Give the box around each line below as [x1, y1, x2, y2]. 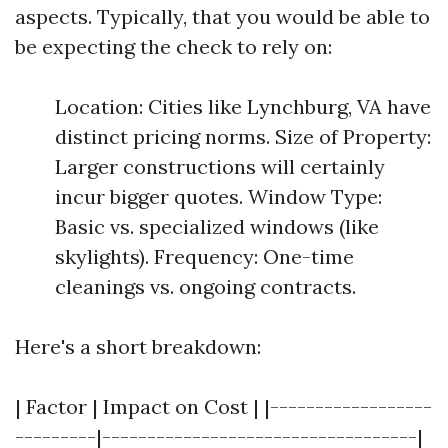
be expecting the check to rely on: [15, 34, 332, 59]
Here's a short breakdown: [15, 334, 261, 359]
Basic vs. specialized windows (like [55, 214, 379, 239]
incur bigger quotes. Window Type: [55, 184, 382, 209]
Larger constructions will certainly [55, 154, 385, 179]
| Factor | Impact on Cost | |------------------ [15, 394, 432, 419]
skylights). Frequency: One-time [55, 244, 354, 269]
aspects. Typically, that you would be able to [15, 4, 430, 29]
